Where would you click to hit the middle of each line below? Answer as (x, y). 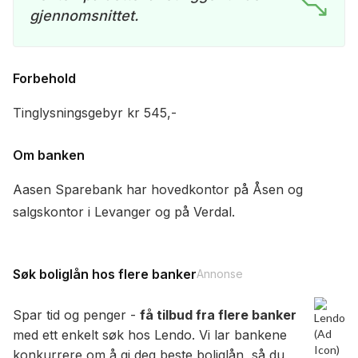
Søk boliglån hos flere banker (105, 274)
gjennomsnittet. (84, 16)
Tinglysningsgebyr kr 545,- (95, 113)
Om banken (49, 155)
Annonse (220, 274)
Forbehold (44, 79)
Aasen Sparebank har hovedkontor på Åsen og (158, 190)
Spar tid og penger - (76, 315)
